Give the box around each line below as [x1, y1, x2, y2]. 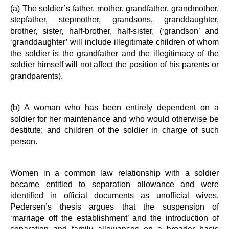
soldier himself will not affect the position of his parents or [10, 60, 219, 69]
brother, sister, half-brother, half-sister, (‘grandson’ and [10, 26, 219, 35]
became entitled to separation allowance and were [10, 179, 219, 189]
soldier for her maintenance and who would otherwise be [10, 114, 219, 123]
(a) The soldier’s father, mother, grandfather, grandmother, [10, 4, 219, 13]
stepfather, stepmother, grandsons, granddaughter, [10, 15, 219, 24]
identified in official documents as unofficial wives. [10, 191, 219, 200]
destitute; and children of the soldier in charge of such [10, 125, 219, 134]
